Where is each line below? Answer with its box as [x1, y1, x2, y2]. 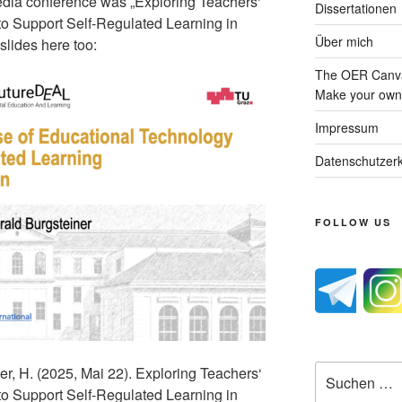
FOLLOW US [314, 215, 391, 229]
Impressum [314, 118, 379, 136]
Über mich [314, 32, 373, 50]
